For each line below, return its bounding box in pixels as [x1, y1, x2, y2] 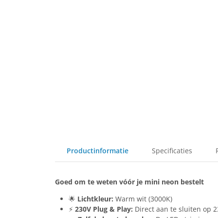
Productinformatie [66, 146, 128, 155]
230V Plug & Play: [74, 204, 133, 214]
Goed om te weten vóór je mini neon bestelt [54, 177, 204, 186]
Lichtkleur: [77, 194, 113, 203]
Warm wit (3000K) [113, 194, 172, 203]
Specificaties [151, 146, 192, 155]
